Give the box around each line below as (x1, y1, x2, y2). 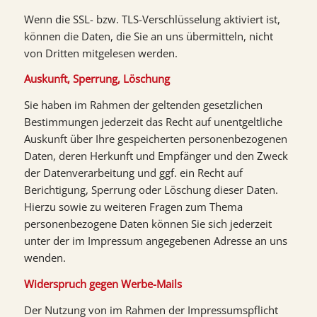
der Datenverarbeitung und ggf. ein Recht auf (23, 166, 243, 180)
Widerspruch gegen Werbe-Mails (23, 276, 182, 291)
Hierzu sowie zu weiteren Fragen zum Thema (23, 200, 243, 214)
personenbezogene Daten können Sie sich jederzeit (23, 217, 272, 231)
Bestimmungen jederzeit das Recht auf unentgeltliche (23, 115, 282, 129)
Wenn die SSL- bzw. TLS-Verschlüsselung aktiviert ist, (23, 11, 280, 26)
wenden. (23, 250, 66, 265)
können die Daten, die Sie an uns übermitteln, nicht (23, 28, 273, 43)
